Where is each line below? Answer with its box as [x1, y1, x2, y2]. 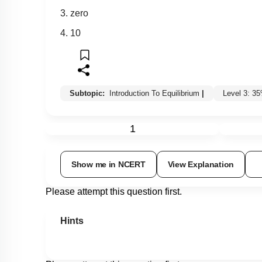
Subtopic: [70, 89, 107, 98]
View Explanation [167, 160, 235, 170]
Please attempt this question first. [46, 187, 182, 197]
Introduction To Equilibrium [109, 89, 199, 98]
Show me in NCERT [71, 160, 146, 170]
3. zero [60, 8, 88, 19]
